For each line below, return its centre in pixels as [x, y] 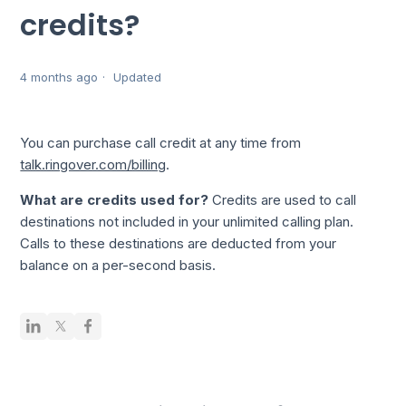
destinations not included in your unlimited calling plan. [187, 222]
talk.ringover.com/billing [93, 165]
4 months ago [59, 77]
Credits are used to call [283, 200]
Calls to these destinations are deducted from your [179, 244]
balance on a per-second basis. [118, 266]
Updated [138, 77]
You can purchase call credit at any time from [161, 143]
